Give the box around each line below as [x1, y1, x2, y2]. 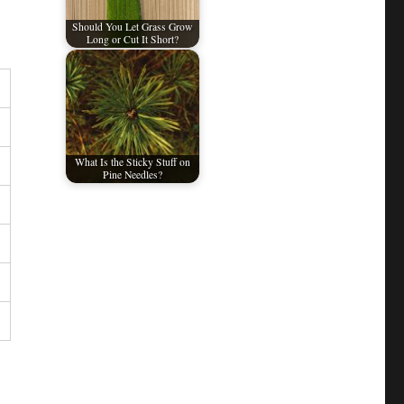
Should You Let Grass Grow [72, 20, 193, 34]
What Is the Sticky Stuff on [74, 155, 190, 170]
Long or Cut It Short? [86, 32, 179, 47]
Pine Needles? [102, 168, 162, 182]
